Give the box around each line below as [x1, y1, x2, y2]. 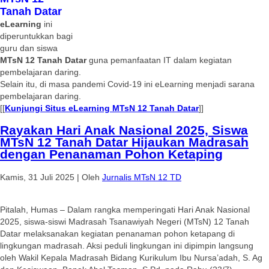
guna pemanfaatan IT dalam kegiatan [86, 55, 232, 65]
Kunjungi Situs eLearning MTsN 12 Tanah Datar [5, 103, 199, 113]
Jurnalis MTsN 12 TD [102, 172, 181, 182]
